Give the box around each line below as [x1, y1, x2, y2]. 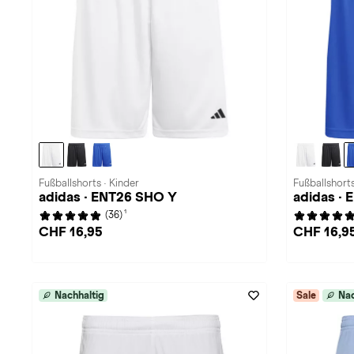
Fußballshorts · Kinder [39, 178, 139, 189]
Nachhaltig [55, 290, 104, 301]
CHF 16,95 [39, 224, 102, 239]
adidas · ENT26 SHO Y [39, 190, 177, 205]
